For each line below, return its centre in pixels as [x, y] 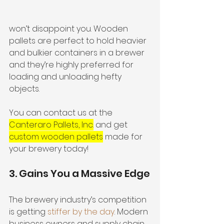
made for [124, 136]
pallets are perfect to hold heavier [79, 40]
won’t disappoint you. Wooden [69, 28]
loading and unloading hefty [66, 76]
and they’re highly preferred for [72, 64]
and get [111, 124]
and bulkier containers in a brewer [78, 52]
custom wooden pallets [56, 136]
